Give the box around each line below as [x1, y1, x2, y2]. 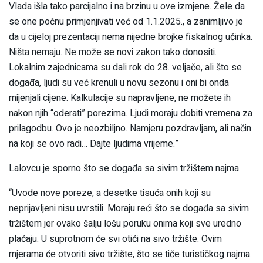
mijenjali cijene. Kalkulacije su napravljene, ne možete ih [9, 91, 231, 106]
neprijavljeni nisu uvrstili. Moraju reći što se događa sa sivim [9, 201, 249, 216]
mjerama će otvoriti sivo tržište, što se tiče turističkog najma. [9, 247, 252, 262]
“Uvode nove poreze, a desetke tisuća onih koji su [9, 186, 211, 201]
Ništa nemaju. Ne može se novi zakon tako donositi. [9, 45, 217, 60]
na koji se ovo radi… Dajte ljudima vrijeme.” [9, 137, 178, 151]
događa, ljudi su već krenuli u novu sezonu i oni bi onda [9, 76, 229, 90]
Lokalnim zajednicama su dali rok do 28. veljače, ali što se [9, 60, 242, 75]
